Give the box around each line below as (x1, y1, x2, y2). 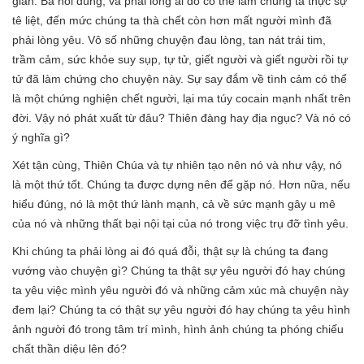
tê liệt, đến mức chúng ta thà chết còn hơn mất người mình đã (12, 14, 331, 27)
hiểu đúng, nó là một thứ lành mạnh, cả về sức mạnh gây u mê (12, 197, 336, 210)
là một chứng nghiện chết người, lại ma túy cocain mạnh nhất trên (12, 92, 351, 105)
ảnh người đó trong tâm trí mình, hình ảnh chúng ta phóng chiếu (12, 323, 344, 336)
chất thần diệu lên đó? (12, 342, 127, 355)
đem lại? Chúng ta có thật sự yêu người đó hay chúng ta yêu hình (12, 303, 350, 316)
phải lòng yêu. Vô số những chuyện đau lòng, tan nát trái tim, (12, 33, 326, 46)
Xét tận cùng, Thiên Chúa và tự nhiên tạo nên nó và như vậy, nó (12, 158, 342, 171)
